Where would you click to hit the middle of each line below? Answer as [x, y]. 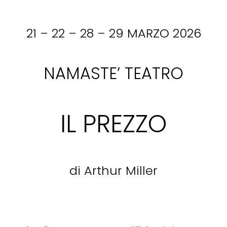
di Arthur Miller [113, 171]
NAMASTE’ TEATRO [113, 73]
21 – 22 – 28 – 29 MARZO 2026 [113, 33]
